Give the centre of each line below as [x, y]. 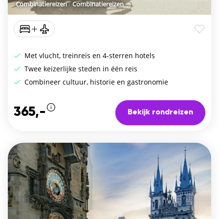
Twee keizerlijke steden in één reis [80, 68]
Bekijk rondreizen [160, 113]
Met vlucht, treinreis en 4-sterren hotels [89, 55]
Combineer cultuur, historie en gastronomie [95, 82]
